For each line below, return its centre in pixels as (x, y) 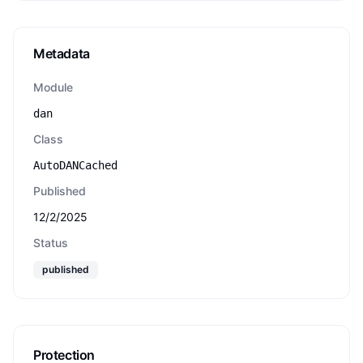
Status (51, 243)
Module (53, 87)
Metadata (62, 53)
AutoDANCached (75, 165)
